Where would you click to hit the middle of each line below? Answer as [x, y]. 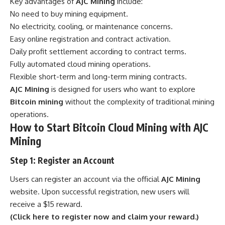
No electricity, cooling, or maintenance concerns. [91, 27]
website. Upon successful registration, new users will [100, 192]
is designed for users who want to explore [122, 89]
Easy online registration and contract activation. [90, 39]
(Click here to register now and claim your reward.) [104, 217]
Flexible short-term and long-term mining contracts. [98, 77]
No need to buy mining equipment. [69, 14]
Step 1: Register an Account [62, 160]
